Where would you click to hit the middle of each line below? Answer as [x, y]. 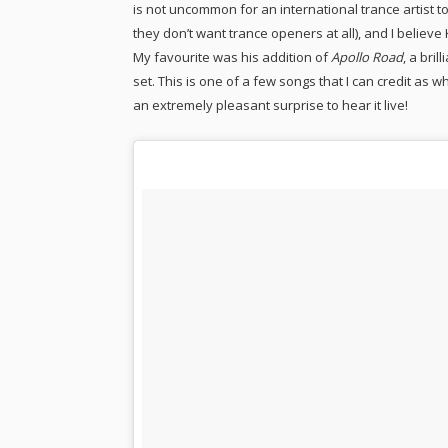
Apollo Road [367, 57]
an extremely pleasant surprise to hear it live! [270, 105]
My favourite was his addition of [232, 57]
